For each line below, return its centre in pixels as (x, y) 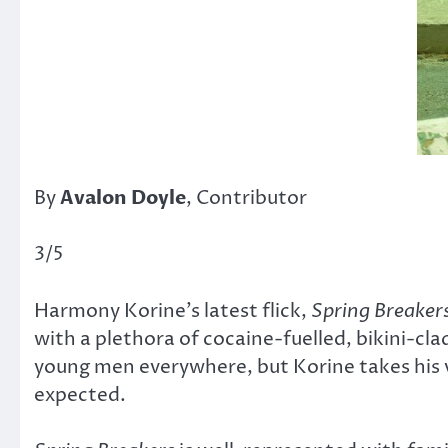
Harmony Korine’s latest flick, (172, 310)
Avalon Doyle (123, 197)
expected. (80, 394)
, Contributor (246, 197)
